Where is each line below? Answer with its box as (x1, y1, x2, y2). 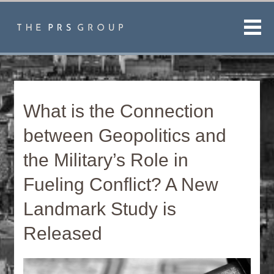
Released (23, 223, 103, 243)
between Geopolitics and (23, 125, 227, 146)
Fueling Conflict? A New (23, 174, 219, 194)
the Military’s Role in (23, 150, 189, 170)
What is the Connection (23, 101, 215, 121)
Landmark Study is (23, 199, 177, 219)
